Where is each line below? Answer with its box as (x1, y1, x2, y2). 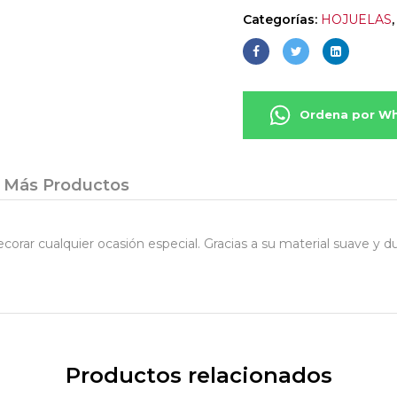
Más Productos (4, 175, 129, 195)
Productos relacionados (65, 362, 332, 388)
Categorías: (243, 11, 321, 27)
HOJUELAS (321, 11, 392, 27)
